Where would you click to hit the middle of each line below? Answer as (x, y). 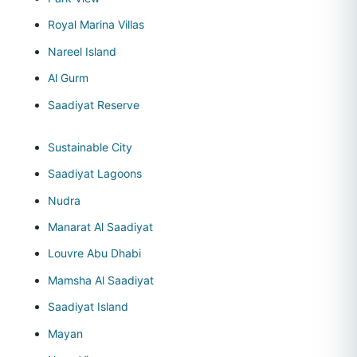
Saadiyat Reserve (94, 104)
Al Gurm (68, 78)
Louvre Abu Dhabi (94, 253)
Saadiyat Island (88, 307)
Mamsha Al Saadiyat (101, 280)
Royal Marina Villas (96, 25)
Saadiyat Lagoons (95, 174)
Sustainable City (90, 147)
